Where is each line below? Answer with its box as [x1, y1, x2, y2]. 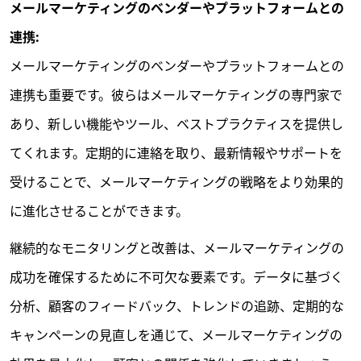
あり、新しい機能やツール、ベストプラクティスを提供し [10, 115, 343, 133]
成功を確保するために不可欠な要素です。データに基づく [10, 268, 343, 286]
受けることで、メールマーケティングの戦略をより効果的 [10, 173, 343, 191]
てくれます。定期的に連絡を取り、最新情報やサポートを [10, 144, 342, 162]
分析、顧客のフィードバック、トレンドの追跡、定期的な [10, 297, 344, 315]
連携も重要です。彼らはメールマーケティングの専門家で [10, 86, 342, 104]
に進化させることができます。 [10, 202, 189, 220]
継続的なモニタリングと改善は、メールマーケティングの [10, 239, 344, 257]
